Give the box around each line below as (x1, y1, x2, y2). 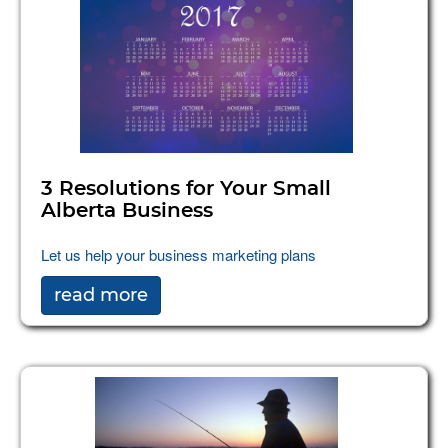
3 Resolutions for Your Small (41, 178, 331, 199)
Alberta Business (41, 200, 213, 221)
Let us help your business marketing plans (41, 243, 316, 265)
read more (54, 283, 148, 306)
